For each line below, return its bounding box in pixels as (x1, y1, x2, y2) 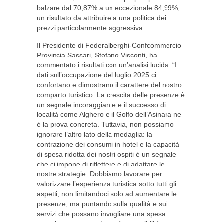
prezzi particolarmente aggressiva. (37, 24, 145, 32)
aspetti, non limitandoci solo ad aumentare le (37, 190, 177, 198)
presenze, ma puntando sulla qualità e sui (37, 200, 167, 208)
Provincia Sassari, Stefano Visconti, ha (37, 51, 157, 59)
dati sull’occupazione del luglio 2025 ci (37, 71, 156, 79)
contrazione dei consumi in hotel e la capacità (37, 140, 179, 148)
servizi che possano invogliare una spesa (37, 210, 166, 218)
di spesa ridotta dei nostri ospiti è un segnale (37, 150, 176, 158)
